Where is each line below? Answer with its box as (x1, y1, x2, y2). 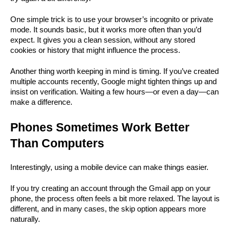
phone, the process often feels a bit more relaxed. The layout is (10, 195, 220, 203)
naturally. (10, 215, 40, 223)
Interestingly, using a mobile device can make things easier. (10, 163, 208, 171)
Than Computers (10, 137, 104, 150)
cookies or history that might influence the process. (10, 46, 180, 54)
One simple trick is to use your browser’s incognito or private (10, 15, 213, 24)
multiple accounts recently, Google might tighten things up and (10, 78, 217, 86)
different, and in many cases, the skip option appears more (10, 205, 206, 213)
